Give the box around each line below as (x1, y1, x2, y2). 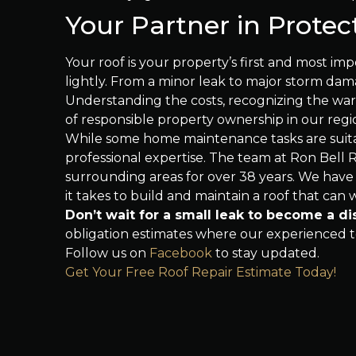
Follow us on (65, 246, 149, 261)
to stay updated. (212, 246, 319, 261)
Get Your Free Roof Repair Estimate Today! (65, 265, 336, 280)
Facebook (149, 246, 212, 261)
